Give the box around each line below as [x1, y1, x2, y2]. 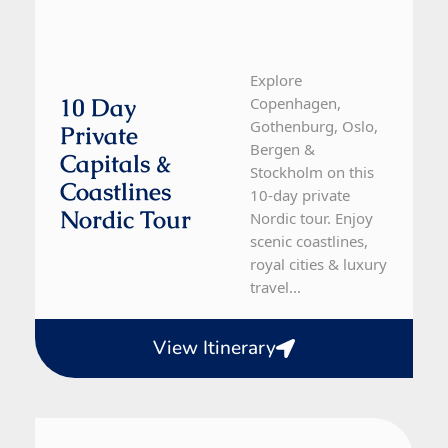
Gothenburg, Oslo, [250, 116, 379, 137]
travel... [250, 277, 302, 298]
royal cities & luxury [250, 254, 388, 275]
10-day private [250, 185, 351, 206]
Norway [80, 419, 138, 442]
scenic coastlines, [250, 231, 369, 252]
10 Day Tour [174, 419, 264, 442]
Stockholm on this [250, 162, 375, 183]
